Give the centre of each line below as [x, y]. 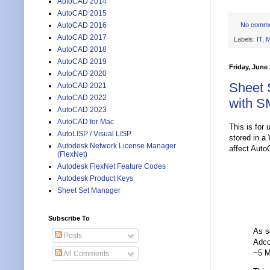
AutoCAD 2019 [82, 62]
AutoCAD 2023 [82, 110]
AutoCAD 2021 [82, 86]
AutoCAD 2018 [82, 50]
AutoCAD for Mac [86, 122]
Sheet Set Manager [89, 191]
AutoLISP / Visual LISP [94, 134]
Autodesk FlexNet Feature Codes [111, 167]
